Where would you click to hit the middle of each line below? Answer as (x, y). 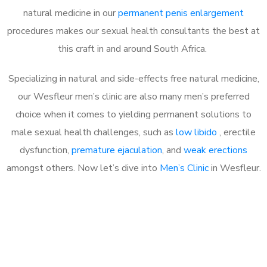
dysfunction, (46, 150)
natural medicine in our (71, 13)
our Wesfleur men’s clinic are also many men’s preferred (133, 96)
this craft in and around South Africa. (133, 49)
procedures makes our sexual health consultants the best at (133, 31)
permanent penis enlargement (181, 13)
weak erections (215, 150)
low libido (198, 132)
